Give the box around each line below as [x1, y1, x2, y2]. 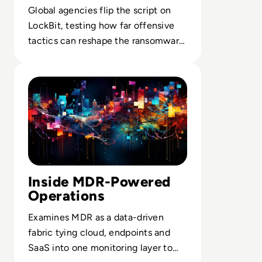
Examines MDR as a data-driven [28, 212, 164, 223]
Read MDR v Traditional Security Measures [13, 63, 201, 76]
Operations [28, 187, 105, 205]
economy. [28, 50, 71, 62]
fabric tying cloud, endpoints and [28, 227, 170, 239]
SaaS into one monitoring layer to [28, 242, 173, 254]
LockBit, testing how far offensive [28, 20, 175, 32]
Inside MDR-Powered [28, 173, 171, 191]
